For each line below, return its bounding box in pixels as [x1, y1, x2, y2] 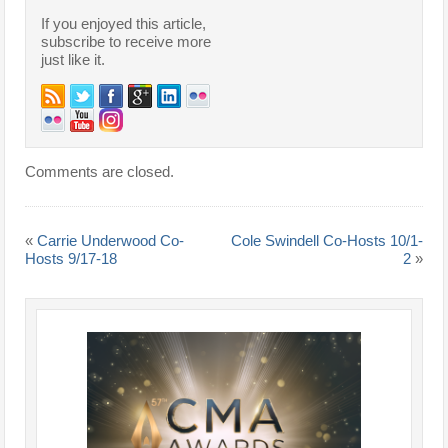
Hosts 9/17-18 [25, 250, 118, 267]
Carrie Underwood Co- [37, 232, 185, 249]
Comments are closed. [25, 163, 175, 180]
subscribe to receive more [41, 33, 212, 50]
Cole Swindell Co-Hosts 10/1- [230, 232, 423, 249]
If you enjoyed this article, [41, 15, 207, 32]
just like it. [41, 51, 106, 68]
